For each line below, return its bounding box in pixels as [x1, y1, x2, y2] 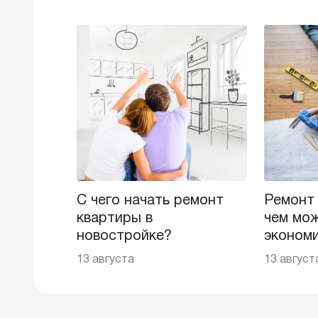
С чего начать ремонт [77, 194, 224, 207]
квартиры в [77, 212, 153, 225]
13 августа [77, 255, 134, 265]
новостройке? [77, 230, 172, 243]
